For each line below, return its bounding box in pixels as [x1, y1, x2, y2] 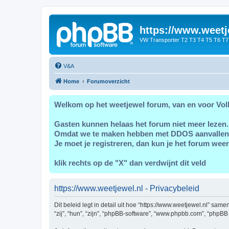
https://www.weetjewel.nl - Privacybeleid [54, 184, 199, 193]
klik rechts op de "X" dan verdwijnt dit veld [54, 158, 206, 167]
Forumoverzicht [87, 78, 130, 84]
